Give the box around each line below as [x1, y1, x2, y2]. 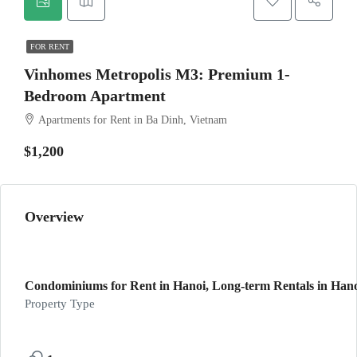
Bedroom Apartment [24, 87, 166, 104]
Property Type [25, 297, 95, 310]
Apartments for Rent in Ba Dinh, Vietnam [38, 114, 227, 126]
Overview [25, 209, 84, 225]
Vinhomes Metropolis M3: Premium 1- [24, 65, 290, 83]
